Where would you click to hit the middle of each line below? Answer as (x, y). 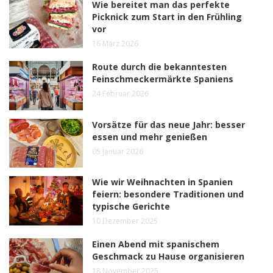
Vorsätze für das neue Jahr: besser (169, 124)
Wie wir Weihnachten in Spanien (163, 182)
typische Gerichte (131, 207)
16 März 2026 (115, 43)
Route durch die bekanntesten (160, 66)
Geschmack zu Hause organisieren (168, 257)
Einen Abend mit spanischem (156, 244)
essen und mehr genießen (150, 136)
